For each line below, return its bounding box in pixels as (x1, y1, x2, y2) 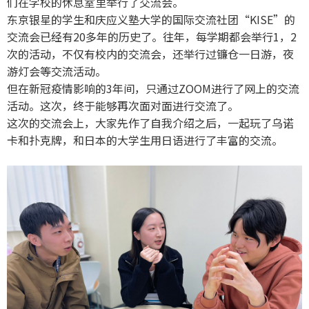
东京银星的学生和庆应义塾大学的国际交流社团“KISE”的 (7, 10, 295, 28)
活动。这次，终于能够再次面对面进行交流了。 (7, 97, 239, 114)
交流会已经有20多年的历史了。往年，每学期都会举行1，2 (7, 28, 297, 45)
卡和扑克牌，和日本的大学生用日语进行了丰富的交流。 (7, 131, 283, 148)
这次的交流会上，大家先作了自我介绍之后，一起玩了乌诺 (7, 114, 294, 131)
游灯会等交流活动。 (7, 62, 106, 79)
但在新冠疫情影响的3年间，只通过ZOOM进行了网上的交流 (7, 79, 299, 97)
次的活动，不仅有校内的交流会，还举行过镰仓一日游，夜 (7, 45, 294, 62)
